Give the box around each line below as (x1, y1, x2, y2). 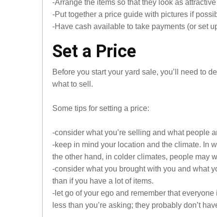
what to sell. (52, 80, 93, 88)
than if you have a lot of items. (52, 177, 154, 185)
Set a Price (52, 41, 136, 62)
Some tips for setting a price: (52, 104, 149, 112)
